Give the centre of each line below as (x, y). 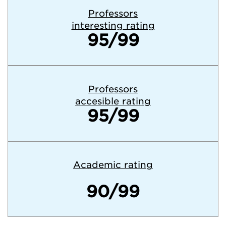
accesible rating (113, 101)
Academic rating (113, 165)
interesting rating (113, 25)
